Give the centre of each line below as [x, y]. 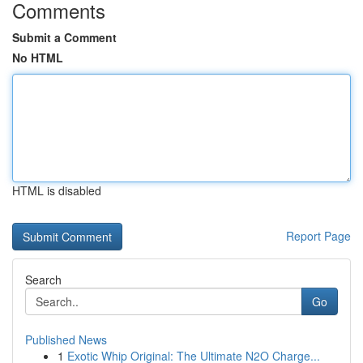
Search [43, 280]
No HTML [38, 58]
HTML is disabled [57, 190]
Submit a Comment [64, 37]
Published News [66, 340]
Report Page [318, 236]
